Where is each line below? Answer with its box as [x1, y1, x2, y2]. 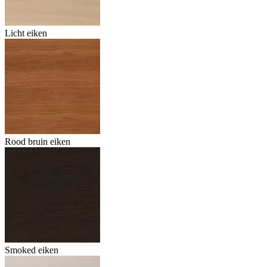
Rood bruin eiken [5, 136, 70, 147]
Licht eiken [5, 28, 47, 39]
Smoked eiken [5, 245, 58, 256]
